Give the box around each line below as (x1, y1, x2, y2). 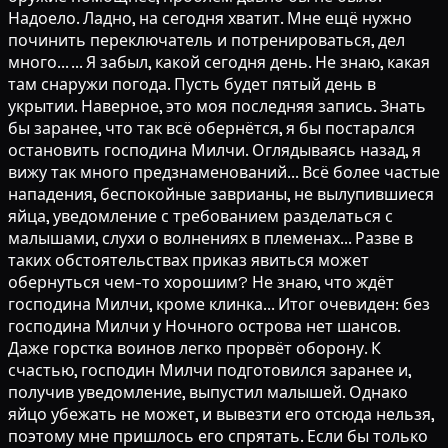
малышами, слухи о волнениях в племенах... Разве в (8, 228, 413, 250)
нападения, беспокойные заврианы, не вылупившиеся (8, 184, 434, 206)
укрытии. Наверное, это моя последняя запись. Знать (8, 96, 426, 118)
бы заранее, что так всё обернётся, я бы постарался (8, 118, 415, 140)
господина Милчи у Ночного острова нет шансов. (8, 316, 400, 338)
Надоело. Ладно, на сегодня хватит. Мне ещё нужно (8, 8, 412, 30)
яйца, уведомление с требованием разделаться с (8, 206, 393, 228)
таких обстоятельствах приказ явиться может (8, 250, 369, 272)
